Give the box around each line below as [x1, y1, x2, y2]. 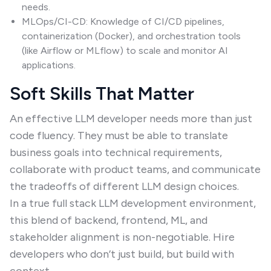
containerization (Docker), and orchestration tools [22, 30, 241, 42]
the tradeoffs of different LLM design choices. [10, 180, 239, 193]
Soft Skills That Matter [10, 82, 194, 105]
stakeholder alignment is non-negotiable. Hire [10, 230, 235, 244]
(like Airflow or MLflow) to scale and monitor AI [22, 45, 228, 56]
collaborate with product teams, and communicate [10, 163, 261, 176]
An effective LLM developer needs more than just [10, 112, 252, 125]
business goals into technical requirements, [10, 146, 222, 159]
